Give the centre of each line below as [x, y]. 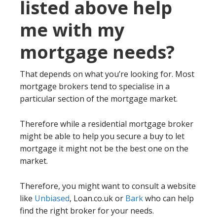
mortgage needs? [97, 52]
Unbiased [52, 198]
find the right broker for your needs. [87, 210]
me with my [72, 30]
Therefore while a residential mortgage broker [107, 124]
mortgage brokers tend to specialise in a [95, 86]
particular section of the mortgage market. [99, 98]
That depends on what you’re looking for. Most [107, 74]
